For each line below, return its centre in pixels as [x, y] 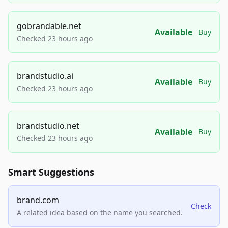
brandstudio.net [48, 126]
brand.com [38, 200]
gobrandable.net [49, 26]
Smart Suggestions [51, 172]
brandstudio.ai [45, 76]
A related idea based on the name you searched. [100, 213]
